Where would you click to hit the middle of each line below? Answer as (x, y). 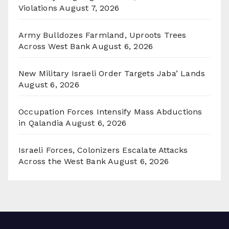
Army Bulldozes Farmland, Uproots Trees (102, 35)
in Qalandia (41, 123)
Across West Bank (54, 46)
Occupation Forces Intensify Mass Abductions (110, 111)
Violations (38, 8)
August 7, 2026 (89, 8)
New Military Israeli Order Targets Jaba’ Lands (112, 73)
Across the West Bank (62, 161)
